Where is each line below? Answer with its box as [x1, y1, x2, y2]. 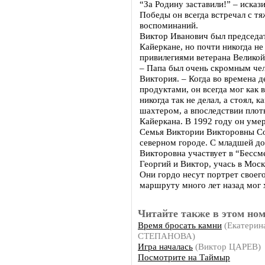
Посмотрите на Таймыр [138, 252, 230, 262]
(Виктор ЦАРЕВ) [193, 241, 261, 251]
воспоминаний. [140, 20, 203, 30]
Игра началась [138, 241, 193, 251]
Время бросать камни [138, 220, 222, 230]
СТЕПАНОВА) [138, 231, 195, 241]
